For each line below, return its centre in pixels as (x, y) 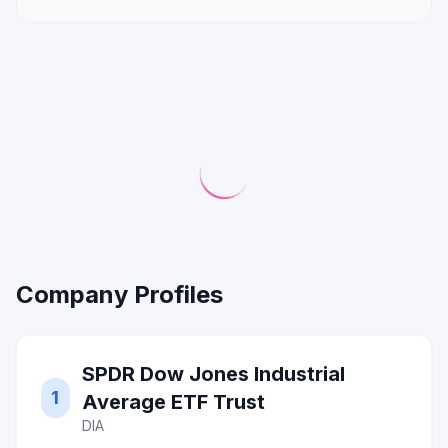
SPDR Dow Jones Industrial (213, 374)
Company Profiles (119, 294)
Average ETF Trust (173, 402)
